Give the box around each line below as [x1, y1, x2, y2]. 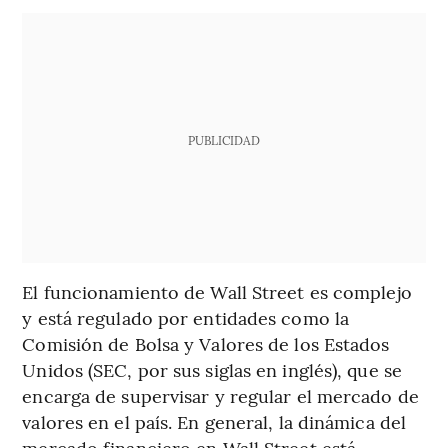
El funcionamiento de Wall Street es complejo [22, 278, 412, 304]
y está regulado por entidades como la [22, 304, 350, 330]
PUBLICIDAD [187, 131, 260, 148]
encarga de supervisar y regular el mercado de [22, 382, 419, 408]
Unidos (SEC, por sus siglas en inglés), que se [22, 356, 402, 382]
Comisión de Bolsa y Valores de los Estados [22, 330, 390, 356]
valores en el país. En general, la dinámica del [22, 408, 407, 434]
